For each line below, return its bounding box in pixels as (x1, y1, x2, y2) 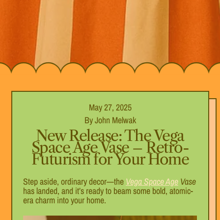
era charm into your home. (23, 193, 106, 206)
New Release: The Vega (36, 127, 184, 145)
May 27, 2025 (88, 101, 132, 114)
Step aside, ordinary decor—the (23, 175, 126, 188)
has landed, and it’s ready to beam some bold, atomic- (23, 184, 193, 197)
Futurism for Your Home (31, 150, 189, 169)
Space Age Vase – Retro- (31, 138, 189, 157)
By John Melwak (84, 114, 136, 127)
